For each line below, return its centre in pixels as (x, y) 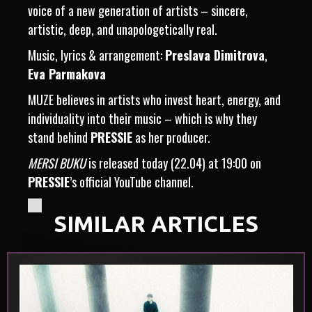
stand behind (59, 137)
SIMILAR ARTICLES (156, 224)
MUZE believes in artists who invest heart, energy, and (154, 100)
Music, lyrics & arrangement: (96, 55)
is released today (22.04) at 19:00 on (173, 163)
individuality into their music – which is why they (142, 118)
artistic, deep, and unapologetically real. (123, 29)
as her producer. (171, 137)
